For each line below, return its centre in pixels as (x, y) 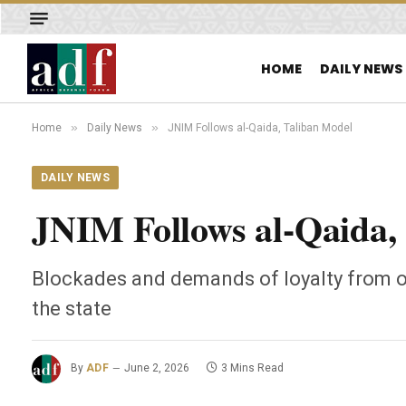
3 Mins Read (253, 368)
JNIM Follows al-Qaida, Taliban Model (260, 128)
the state (72, 309)
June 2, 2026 (157, 368)
